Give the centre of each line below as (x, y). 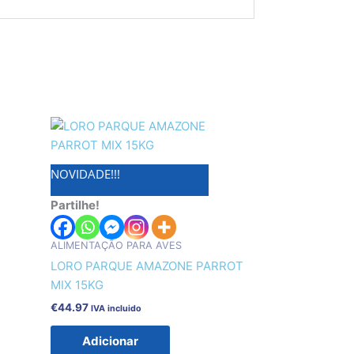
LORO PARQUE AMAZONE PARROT (147, 266)
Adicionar (110, 341)
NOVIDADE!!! (85, 173)
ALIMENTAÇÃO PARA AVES (116, 245)
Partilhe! (75, 205)
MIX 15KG (77, 285)
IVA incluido (116, 308)
